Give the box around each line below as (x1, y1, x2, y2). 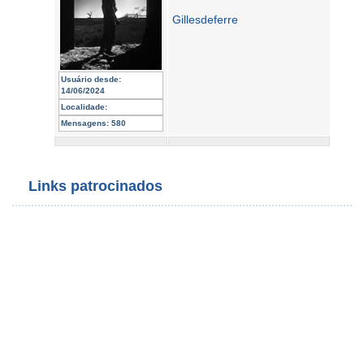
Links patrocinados (28, 178, 162, 194)
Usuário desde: (61, 75, 121, 84)
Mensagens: (61, 119, 109, 128)
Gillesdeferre (172, 13, 238, 26)
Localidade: (61, 102, 107, 111)
